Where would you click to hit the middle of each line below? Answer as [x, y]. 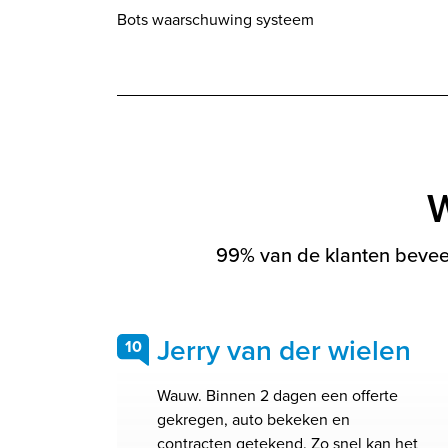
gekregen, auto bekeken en [253, 419]
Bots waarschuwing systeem [215, 19]
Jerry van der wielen [284, 350]
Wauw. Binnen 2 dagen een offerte [277, 395]
